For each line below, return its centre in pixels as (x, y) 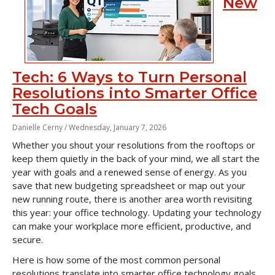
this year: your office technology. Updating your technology (137, 212)
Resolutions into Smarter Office (135, 93)
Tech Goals (55, 109)
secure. (28, 239)
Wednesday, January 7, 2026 (118, 127)
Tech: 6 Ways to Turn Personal (130, 77)
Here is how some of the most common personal (116, 260)
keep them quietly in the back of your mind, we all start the (136, 158)
